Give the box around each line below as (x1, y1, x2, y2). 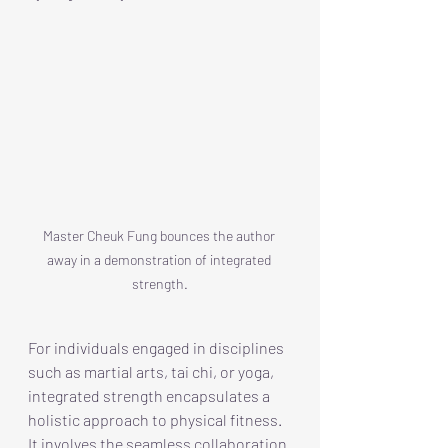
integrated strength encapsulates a (28, 385, 273, 405)
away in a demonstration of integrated (46, 250, 274, 268)
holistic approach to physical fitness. (28, 409, 285, 429)
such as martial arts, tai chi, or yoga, (28, 361, 277, 381)
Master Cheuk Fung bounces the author (42, 226, 278, 244)
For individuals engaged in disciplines (28, 337, 287, 357)
